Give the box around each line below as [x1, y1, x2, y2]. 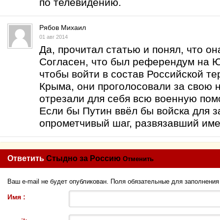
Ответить [7, 154, 46, 163]
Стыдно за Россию [46, 154, 121, 163]
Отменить [123, 155, 154, 163]
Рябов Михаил [39, 24, 86, 31]
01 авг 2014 [39, 34, 68, 40]
